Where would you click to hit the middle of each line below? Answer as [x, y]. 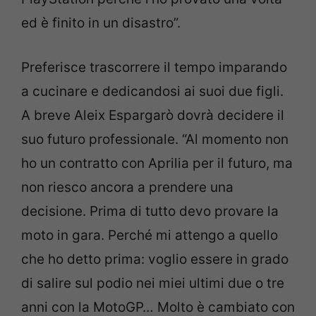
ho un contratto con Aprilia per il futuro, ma [157, 163]
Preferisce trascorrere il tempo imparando [154, 67]
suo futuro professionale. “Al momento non [155, 139]
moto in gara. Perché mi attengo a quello [150, 235]
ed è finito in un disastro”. [101, 23]
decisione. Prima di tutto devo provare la [150, 211]
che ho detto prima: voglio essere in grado [155, 259]
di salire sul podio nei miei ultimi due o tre [153, 283]
